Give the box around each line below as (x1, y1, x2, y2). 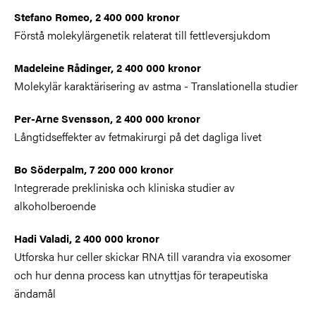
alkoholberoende (14, 197, 96, 214)
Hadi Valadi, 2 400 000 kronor (14, 230, 159, 245)
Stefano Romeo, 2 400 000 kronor (14, 8, 180, 24)
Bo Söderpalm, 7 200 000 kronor (14, 161, 174, 176)
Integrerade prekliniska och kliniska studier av (14, 178, 235, 195)
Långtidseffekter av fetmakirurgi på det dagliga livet (14, 128, 262, 145)
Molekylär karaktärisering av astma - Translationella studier (14, 77, 298, 94)
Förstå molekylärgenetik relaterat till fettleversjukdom (14, 26, 270, 43)
